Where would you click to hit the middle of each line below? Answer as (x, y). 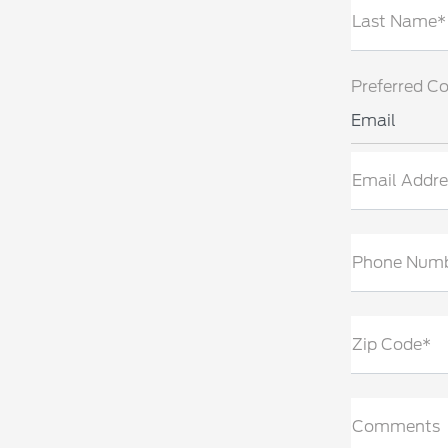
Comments (396, 426)
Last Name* (399, 21)
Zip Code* (391, 344)
